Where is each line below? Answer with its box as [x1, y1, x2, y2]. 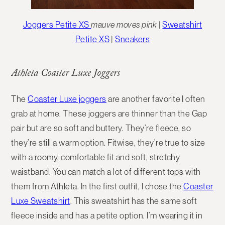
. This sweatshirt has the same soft [70, 195, 197, 206]
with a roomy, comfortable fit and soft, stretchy [11, 152, 180, 162]
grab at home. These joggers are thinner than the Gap [11, 108, 207, 119]
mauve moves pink [91, 19, 157, 30]
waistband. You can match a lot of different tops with [11, 166, 201, 177]
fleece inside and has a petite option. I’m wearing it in [11, 210, 203, 220]
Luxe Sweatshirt [11, 195, 70, 206]
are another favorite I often [106, 93, 205, 104]
